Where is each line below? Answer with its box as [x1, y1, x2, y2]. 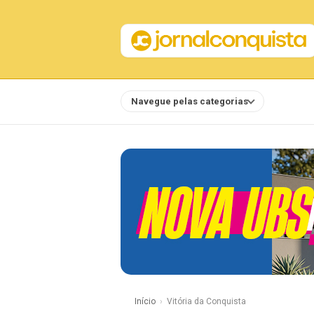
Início [135, 296, 156, 306]
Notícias [275, 95, 312, 107]
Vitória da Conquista [167, 296, 246, 306]
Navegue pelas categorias [131, 95, 248, 107]
